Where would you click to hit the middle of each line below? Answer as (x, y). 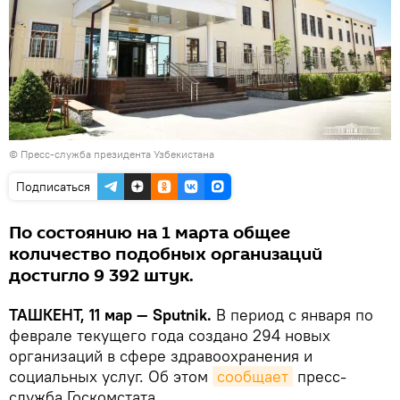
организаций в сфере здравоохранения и (161, 355)
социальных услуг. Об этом (111, 376)
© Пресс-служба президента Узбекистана (112, 154)
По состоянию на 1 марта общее (150, 233)
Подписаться (53, 186)
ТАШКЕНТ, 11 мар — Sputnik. (110, 314)
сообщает (253, 376)
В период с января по (292, 314)
